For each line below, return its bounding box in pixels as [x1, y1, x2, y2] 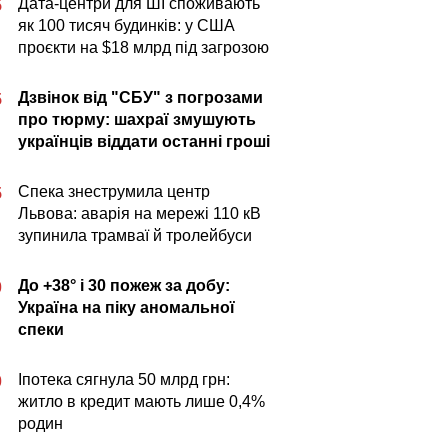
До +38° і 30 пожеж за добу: [18, 277, 230, 294]
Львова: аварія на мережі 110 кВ [18, 205, 261, 222]
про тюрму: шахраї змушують [18, 111, 256, 128]
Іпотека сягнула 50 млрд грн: [18, 371, 230, 388]
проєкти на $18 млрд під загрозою [18, 39, 269, 56]
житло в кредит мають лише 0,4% [18, 393, 265, 410]
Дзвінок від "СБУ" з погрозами [18, 89, 263, 106]
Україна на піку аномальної [18, 299, 235, 316]
